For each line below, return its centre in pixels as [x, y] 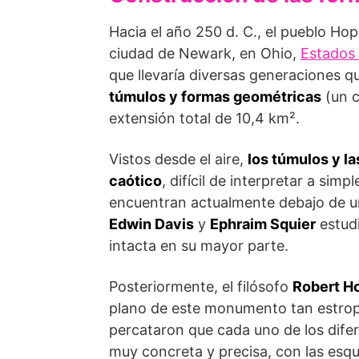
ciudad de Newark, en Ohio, [205, 53]
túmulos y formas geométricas [215, 97]
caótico [135, 181]
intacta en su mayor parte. [199, 246]
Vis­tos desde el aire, [178, 159]
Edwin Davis [151, 224]
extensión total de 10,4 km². [204, 118]
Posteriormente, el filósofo [201, 286]
